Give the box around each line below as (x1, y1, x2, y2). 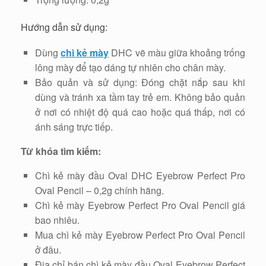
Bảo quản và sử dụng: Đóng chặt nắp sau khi (35, 75, 245, 90)
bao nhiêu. (35, 213, 80, 227)
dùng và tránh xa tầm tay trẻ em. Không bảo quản (35, 90, 245, 104)
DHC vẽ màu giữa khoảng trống (109, 46, 246, 60)
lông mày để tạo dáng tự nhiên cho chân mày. (35, 61, 226, 75)
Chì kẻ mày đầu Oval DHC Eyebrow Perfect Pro (35, 169, 245, 183)
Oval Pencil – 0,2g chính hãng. (35, 183, 164, 198)
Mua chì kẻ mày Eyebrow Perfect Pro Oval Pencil (35, 228, 245, 242)
